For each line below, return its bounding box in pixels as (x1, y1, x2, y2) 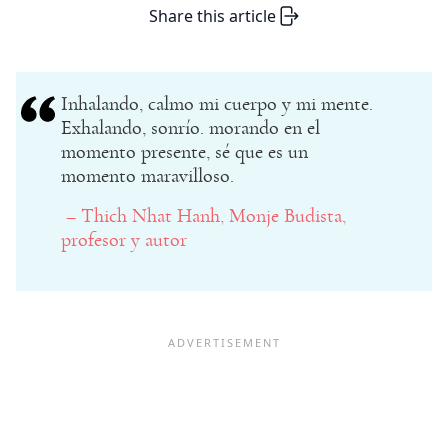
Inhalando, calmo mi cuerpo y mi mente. (61, 94, 378, 115)
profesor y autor (61, 230, 192, 251)
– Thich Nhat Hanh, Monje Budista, (61, 206, 346, 227)
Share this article (148, 5, 276, 28)
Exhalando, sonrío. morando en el (61, 118, 320, 139)
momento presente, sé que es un (61, 142, 308, 163)
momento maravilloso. (61, 166, 239, 187)
